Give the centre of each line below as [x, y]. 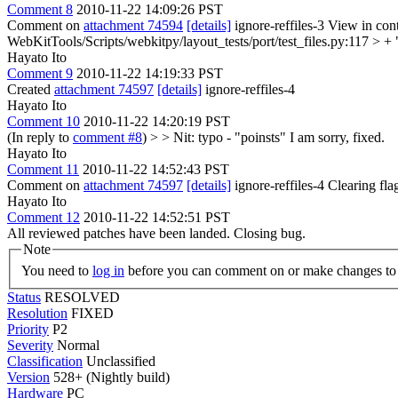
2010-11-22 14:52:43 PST [156, 169]
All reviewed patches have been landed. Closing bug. [156, 233]
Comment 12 [44, 217]
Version [28, 377]
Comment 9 [40, 73]
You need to [57, 270]
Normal [78, 345]
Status [24, 297]
